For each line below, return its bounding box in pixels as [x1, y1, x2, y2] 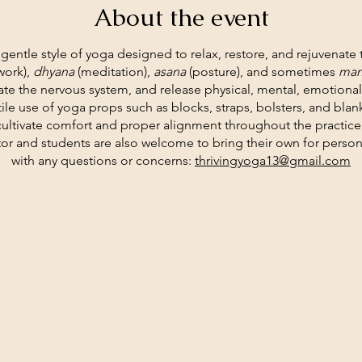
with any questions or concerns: [11, 153, 195, 168]
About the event [93, 2, 269, 33]
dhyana [33, 64, 74, 79]
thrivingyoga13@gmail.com [195, 153, 351, 168]
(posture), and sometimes [186, 64, 339, 79]
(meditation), [74, 64, 154, 79]
